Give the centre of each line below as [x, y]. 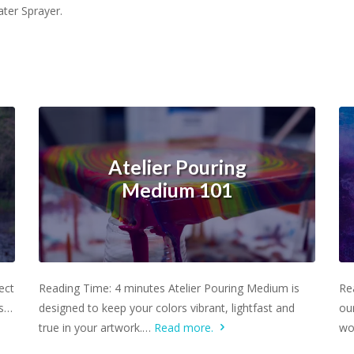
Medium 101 [177, 190]
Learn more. [177, 279]
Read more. [185, 327]
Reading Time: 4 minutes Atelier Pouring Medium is [169, 288]
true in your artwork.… [96, 327]
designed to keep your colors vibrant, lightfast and [166, 307]
